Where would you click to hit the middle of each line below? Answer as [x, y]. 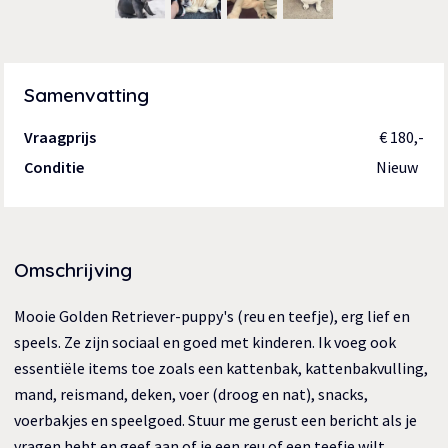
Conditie [54, 167]
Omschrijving [73, 270]
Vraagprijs [60, 137]
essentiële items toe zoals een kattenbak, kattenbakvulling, [221, 368]
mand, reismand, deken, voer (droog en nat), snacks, [191, 394]
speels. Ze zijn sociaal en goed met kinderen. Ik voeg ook [205, 342]
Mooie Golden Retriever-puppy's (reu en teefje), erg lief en [212, 316]
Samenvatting [87, 95]
